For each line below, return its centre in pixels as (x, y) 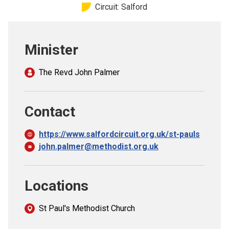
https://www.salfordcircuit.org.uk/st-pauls (119, 134)
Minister (51, 50)
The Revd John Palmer (79, 72)
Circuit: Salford (121, 7)
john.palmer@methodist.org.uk (99, 146)
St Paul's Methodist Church (87, 208)
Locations (56, 186)
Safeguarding (48, 39)
